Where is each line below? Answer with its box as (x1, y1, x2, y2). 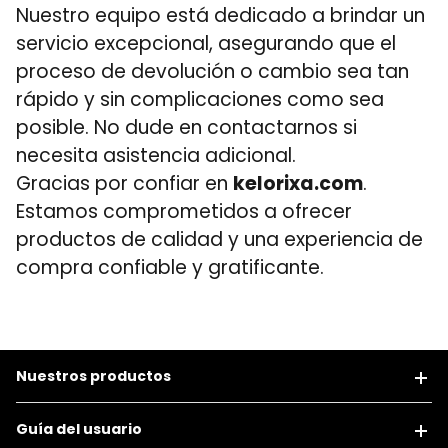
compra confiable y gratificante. (16, 254, 324, 281)
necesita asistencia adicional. (16, 142, 296, 169)
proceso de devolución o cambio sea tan (16, 58, 409, 85)
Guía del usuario (16, 419, 142, 439)
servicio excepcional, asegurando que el (16, 30, 396, 57)
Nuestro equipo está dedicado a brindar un (16, 2, 425, 29)
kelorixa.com (233, 170, 363, 197)
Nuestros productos (16, 366, 171, 386)
